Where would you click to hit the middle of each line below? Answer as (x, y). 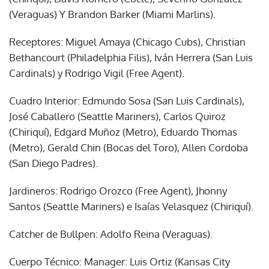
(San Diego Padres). (53, 163)
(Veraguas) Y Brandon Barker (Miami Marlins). (112, 14)
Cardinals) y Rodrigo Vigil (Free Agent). (97, 73)
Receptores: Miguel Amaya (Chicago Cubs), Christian (127, 41)
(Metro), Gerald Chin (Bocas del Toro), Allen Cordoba (128, 147)
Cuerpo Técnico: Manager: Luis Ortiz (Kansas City (119, 261)
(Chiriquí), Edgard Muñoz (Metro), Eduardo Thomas (123, 131)
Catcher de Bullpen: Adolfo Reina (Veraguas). (111, 234)
